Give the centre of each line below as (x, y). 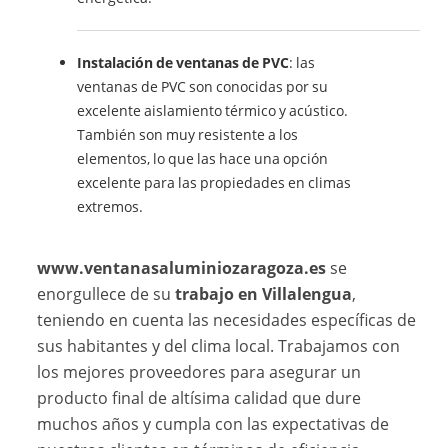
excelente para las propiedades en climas (214, 183)
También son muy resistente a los (188, 135)
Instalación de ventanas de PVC (183, 63)
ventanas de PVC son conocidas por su (203, 87)
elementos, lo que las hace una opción (203, 159)
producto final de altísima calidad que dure (199, 398)
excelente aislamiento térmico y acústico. (213, 111)
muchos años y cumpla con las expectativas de (213, 424)
